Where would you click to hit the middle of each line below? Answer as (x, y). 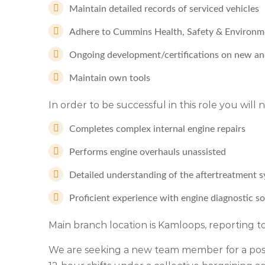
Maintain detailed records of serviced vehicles (164, 9)
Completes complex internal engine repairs (157, 129)
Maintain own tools (110, 78)
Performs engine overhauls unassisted (148, 152)
